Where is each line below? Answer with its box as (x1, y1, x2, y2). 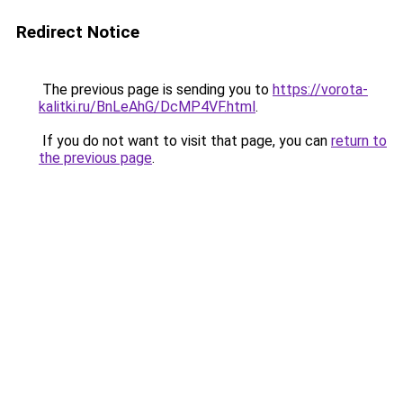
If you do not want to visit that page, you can (39, 132, 331, 149)
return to (331, 132, 387, 149)
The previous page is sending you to (39, 81, 273, 98)
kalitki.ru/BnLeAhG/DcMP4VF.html (39, 98, 255, 115)
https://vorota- (273, 81, 368, 98)
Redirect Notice (16, 22, 139, 42)
